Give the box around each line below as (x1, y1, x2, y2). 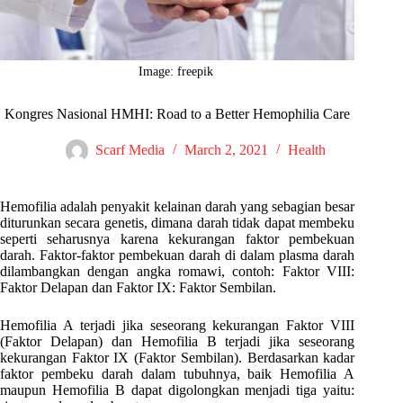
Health (287, 142, 326, 158)
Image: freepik (138, 65, 217, 79)
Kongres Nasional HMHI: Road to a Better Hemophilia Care (4, 106, 351, 122)
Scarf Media (94, 142, 165, 158)
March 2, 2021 (184, 142, 268, 158)
